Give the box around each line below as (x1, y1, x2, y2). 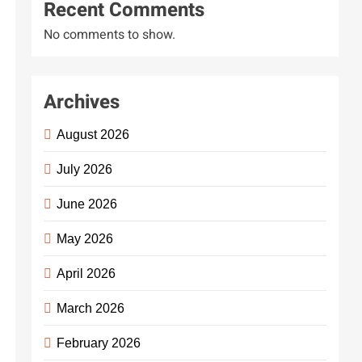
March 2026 (57, 301, 125, 315)
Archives (44, 88, 120, 116)
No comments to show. (44, 25, 176, 44)
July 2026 (57, 162, 113, 176)
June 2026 (57, 196, 118, 211)
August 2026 (57, 127, 130, 141)
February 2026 (57, 335, 141, 350)
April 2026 (57, 266, 116, 280)
